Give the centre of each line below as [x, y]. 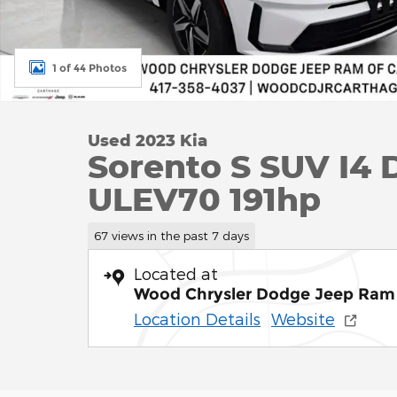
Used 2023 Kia [148, 140]
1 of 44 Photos [90, 67]
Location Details [197, 318]
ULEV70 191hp [204, 198]
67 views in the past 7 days [171, 235]
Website [303, 318]
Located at [176, 273]
